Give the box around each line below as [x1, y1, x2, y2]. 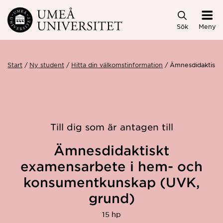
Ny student [29, 60, 64, 69]
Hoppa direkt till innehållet [1, 10, 127, 21]
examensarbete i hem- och [20, 159, 203, 174]
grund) [88, 191, 135, 206]
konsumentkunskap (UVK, [23, 175, 200, 190]
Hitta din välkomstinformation [71, 60, 163, 69]
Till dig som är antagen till [50, 121, 173, 132]
